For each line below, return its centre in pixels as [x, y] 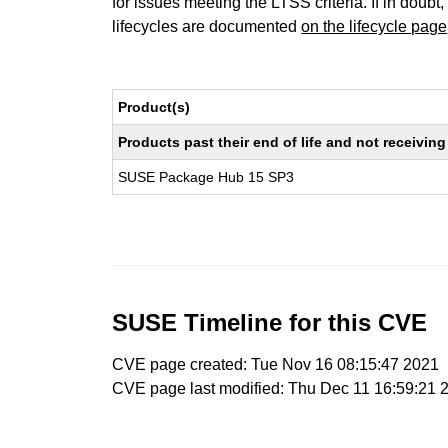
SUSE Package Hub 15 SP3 [206, 177]
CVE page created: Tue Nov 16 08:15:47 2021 [276, 364]
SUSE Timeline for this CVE [270, 322]
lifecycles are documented [207, 26]
